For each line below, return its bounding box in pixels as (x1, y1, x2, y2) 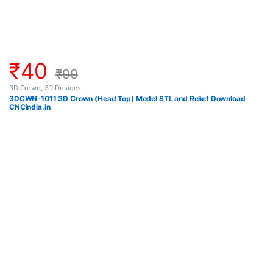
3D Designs (44, 83, 82, 92)
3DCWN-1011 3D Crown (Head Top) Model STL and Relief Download (9, 94, 246, 104)
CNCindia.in (9, 102, 51, 112)
